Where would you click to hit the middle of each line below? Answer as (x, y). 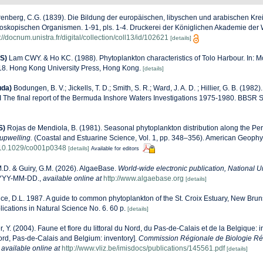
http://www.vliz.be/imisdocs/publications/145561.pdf (143, 248)
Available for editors (115, 148)
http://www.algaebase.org (144, 178)
